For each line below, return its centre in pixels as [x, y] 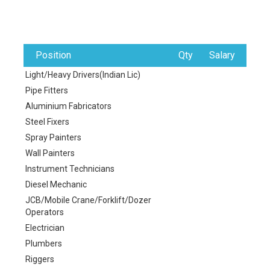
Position [50, 55]
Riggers [40, 259]
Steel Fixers [47, 121]
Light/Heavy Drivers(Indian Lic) [83, 74]
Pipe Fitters [47, 90]
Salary [222, 55]
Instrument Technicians [70, 168]
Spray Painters [53, 137]
